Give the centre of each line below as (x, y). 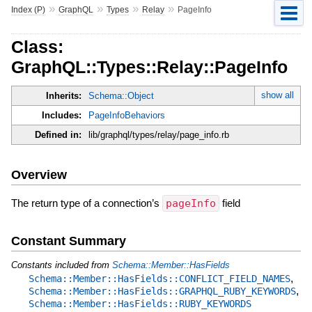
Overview (39, 174)
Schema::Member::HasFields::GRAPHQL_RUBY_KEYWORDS (162, 291)
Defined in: (58, 135)
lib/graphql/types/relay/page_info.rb (158, 135)
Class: (37, 46)
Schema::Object (121, 96)
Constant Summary (68, 241)
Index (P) (28, 9)
